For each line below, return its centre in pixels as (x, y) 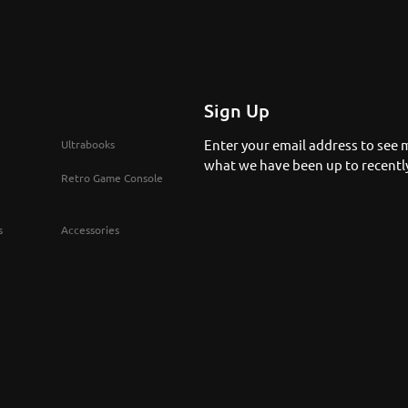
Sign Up (237, 110)
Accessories (90, 230)
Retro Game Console (112, 178)
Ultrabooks (88, 144)
